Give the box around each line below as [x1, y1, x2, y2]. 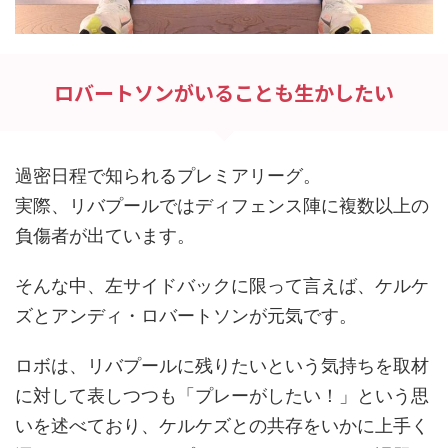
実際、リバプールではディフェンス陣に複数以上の [15, 194, 429, 216]
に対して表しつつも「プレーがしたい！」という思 [15, 384, 429, 406]
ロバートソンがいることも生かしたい [54, 77, 394, 107]
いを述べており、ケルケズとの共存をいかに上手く [15, 414, 429, 436]
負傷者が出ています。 [15, 224, 195, 246]
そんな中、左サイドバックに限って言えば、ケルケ [15, 274, 429, 296]
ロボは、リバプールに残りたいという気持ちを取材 [15, 354, 429, 376]
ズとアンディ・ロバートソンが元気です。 [15, 304, 357, 326]
